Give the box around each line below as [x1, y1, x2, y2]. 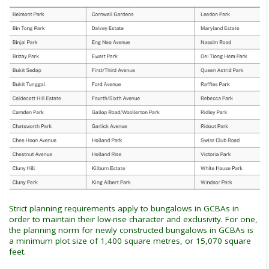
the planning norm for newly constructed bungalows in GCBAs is [9, 224, 253, 235]
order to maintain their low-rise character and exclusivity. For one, [9, 213, 258, 225]
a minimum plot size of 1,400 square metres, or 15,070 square [9, 235, 251, 246]
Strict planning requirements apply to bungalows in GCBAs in [9, 202, 239, 214]
